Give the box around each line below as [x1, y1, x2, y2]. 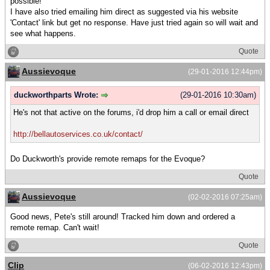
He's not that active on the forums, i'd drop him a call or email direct [13, 107, 249, 117]
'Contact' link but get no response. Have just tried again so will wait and [10, 17, 258, 27]
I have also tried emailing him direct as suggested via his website [10, 7, 238, 16]
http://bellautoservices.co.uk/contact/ [13, 129, 143, 139]
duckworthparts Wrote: [14, 90, 101, 100]
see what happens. [10, 28, 76, 38]
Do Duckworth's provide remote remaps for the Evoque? [10, 154, 205, 163]
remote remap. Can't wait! [10, 223, 99, 233]
